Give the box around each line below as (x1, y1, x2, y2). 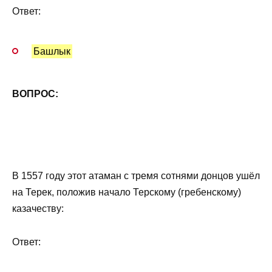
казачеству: (12, 203, 64, 214)
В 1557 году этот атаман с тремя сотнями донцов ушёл (12, 171, 260, 182)
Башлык (33, 46, 71, 56)
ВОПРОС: (12, 88, 58, 99)
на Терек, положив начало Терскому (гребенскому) (12, 187, 241, 198)
